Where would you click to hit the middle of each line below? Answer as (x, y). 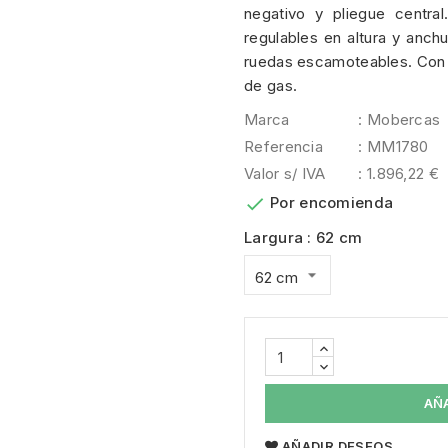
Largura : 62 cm (303, 238)
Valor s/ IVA (285, 174)
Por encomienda (332, 203)
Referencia (283, 147)
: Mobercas (399, 120)
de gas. (271, 86)
